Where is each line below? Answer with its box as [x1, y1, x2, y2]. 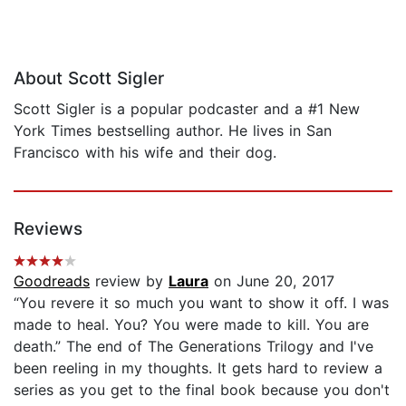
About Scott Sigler [14, 68, 164, 90]
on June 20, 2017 [208, 272, 334, 291]
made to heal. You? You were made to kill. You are [14, 315, 369, 334]
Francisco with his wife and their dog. [14, 143, 276, 162]
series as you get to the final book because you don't [14, 381, 390, 400]
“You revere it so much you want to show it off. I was [14, 294, 389, 313]
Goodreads [14, 272, 90, 291]
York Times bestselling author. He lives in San [14, 121, 332, 140]
